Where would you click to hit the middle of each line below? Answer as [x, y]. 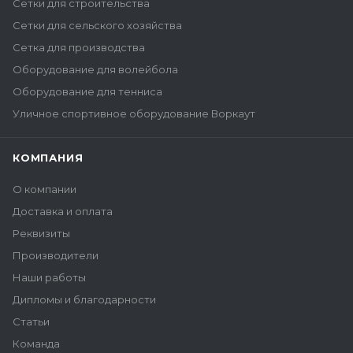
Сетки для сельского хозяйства [97, 25]
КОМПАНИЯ [48, 158]
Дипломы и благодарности [84, 299]
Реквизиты [41, 233]
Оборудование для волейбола [95, 69]
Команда [36, 344]
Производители [56, 255]
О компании [45, 189]
